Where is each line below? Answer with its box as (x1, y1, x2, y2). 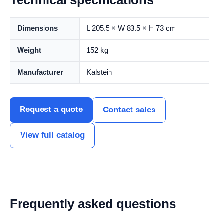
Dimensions (17, 24, 58, 32)
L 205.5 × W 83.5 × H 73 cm (87, 24, 176, 32)
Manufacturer (17, 68, 63, 76)
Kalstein (87, 68, 112, 76)
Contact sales (103, 105, 155, 114)
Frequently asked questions (10, 197, 176, 211)
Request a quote (20, 105, 83, 114)
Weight (17, 46, 41, 54)
